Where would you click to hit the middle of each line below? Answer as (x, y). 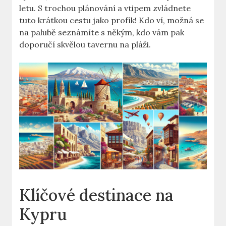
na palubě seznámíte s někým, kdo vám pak (102, 33)
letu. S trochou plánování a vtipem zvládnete (105, 8)
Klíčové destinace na (97, 195)
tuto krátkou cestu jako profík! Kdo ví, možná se (112, 20)
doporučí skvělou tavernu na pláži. (85, 45)
